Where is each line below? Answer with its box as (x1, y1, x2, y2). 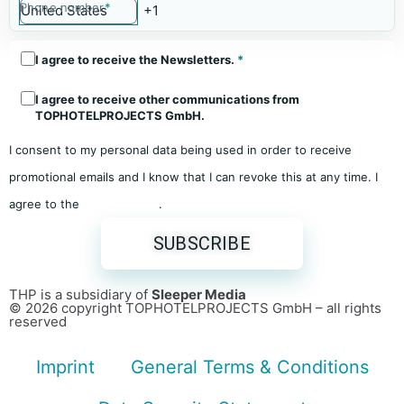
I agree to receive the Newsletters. (35, 51, 237, 67)
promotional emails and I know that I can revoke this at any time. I (9, 169, 378, 184)
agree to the (9, 196, 83, 211)
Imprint (35, 355, 95, 378)
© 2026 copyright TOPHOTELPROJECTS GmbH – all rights (9, 298, 381, 317)
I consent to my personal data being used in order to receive (9, 142, 352, 157)
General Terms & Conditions (130, 355, 369, 378)
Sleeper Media (151, 285, 246, 303)
